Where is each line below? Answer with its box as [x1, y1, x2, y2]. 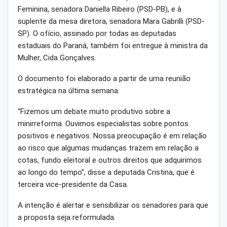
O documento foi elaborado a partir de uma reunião [18, 74, 191, 84]
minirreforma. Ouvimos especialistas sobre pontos [18, 119, 188, 129]
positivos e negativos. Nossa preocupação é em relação [18, 131, 207, 141]
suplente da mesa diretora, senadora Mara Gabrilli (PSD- [18, 17, 205, 26]
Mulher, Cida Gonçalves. [18, 53, 96, 63]
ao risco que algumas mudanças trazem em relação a [18, 143, 199, 153]
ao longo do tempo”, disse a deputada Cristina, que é [18, 168, 195, 177]
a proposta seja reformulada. [18, 213, 116, 222]
